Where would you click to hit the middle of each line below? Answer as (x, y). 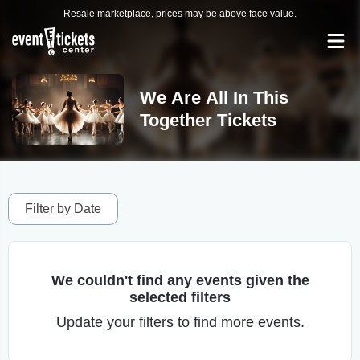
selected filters (180, 297)
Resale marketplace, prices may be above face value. (180, 14)
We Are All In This (214, 98)
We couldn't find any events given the (180, 280)
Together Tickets (208, 120)
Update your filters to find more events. (180, 322)
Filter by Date (63, 209)
